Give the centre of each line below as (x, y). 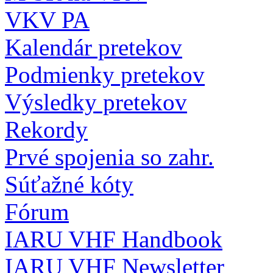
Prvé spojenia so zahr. (109, 157)
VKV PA (47, 20)
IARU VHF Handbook (114, 239)
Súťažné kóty (69, 184)
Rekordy (46, 129)
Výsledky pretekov (96, 102)
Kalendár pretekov (94, 47)
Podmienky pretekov (105, 75)
